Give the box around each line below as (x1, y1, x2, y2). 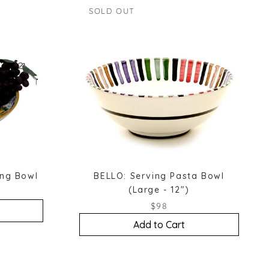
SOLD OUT (89, 5, 135, 16)
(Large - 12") (128, 184, 190, 195)
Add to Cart (133, 218, 185, 231)
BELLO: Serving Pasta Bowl (94, 170, 225, 181)
